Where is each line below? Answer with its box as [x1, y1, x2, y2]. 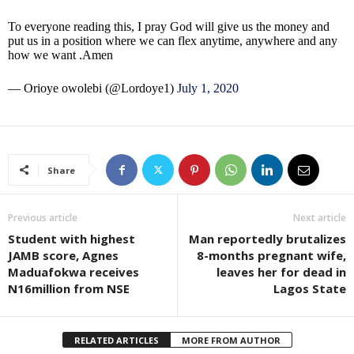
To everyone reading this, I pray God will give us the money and [8, 20, 330, 34]
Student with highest [8, 231, 135, 247]
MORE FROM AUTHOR [181, 334, 281, 347]
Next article [293, 211, 346, 225]
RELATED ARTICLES [73, 334, 159, 347]
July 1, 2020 [177, 81, 239, 96]
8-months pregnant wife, [197, 247, 346, 264]
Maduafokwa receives [8, 264, 139, 281]
